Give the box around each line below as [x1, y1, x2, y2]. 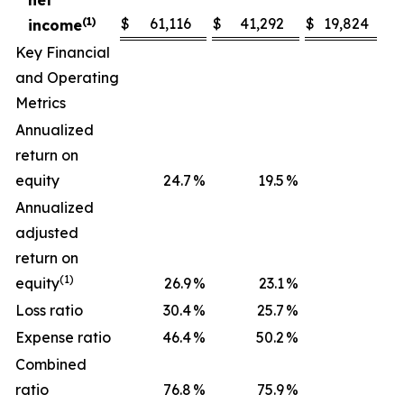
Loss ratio [15, 301, 83, 319]
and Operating [15, 69, 119, 87]
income [28, 16, 82, 34]
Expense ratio [15, 328, 111, 346]
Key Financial [15, 43, 110, 61]
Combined [15, 355, 87, 373]
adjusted [15, 224, 78, 242]
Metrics [15, 94, 66, 112]
